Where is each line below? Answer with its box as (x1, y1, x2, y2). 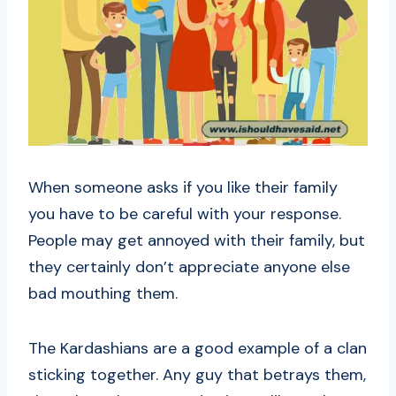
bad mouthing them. (28, 282, 178, 304)
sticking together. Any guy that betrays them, (28, 363, 366, 385)
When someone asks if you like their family (28, 176, 338, 198)
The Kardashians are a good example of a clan (28, 337, 367, 359)
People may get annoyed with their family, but (28, 229, 365, 251)
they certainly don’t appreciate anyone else (28, 255, 350, 278)
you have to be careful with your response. (28, 202, 341, 225)
